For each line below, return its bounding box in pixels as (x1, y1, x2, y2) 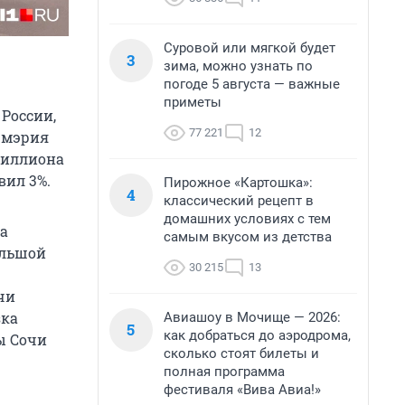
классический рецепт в (164, 193, 314, 209)
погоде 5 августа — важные (164, 76, 340, 92)
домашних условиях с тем (164, 211, 331, 227)
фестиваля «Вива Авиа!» (164, 381, 321, 398)
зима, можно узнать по (164, 58, 313, 74)
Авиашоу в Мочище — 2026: (164, 309, 341, 325)
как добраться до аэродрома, (164, 327, 351, 344)
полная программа (164, 363, 285, 380)
